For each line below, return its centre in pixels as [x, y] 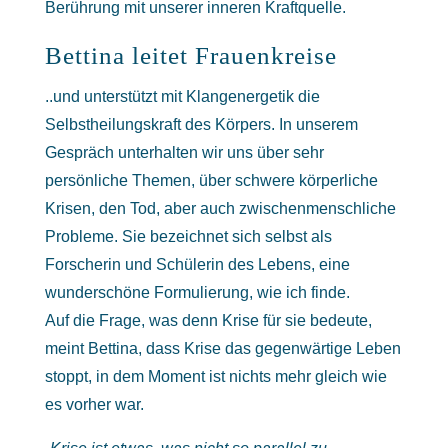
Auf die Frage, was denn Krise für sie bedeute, [208, 320]
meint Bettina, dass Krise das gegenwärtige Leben [222, 348]
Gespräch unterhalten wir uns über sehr [184, 152]
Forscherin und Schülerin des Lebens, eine [197, 264]
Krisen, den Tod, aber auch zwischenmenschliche [220, 208]
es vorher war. [94, 404]
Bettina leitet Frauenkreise [190, 55]
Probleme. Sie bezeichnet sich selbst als [188, 236]
